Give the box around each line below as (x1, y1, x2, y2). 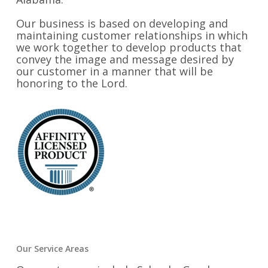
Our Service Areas (16, 243, 89, 254)
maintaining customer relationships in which (16, 28, 248, 42)
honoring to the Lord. (16, 76, 127, 90)
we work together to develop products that (16, 40, 242, 54)
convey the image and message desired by (16, 52, 234, 66)
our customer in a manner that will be (16, 64, 213, 78)
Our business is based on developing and (16, 16, 228, 31)
